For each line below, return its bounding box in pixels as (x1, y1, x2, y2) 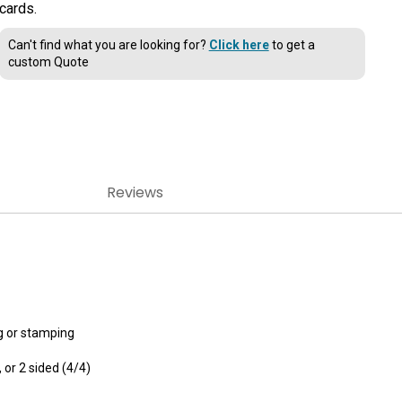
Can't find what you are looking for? (7, 37, 209, 52)
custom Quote (7, 54, 89, 69)
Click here (208, 37, 269, 52)
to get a (268, 37, 315, 52)
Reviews (107, 182, 164, 204)
